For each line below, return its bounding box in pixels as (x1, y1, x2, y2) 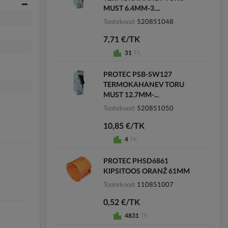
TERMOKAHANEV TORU (103, 81, 184, 89)
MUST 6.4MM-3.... (103, 5, 160, 12)
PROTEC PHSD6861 (103, 157, 168, 165)
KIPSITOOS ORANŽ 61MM (103, 167, 190, 175)
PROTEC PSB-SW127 (103, 71, 172, 78)
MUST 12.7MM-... (103, 91, 159, 99)
